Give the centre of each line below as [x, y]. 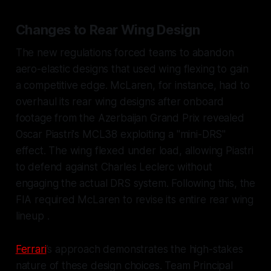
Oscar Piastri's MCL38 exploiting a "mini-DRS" [121, 134]
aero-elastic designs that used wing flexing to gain [132, 69]
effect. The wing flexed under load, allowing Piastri [134, 150]
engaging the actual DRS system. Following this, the [135, 183]
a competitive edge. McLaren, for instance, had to [132, 85]
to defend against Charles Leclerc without [114, 167]
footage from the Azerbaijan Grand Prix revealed [130, 118]
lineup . [32, 216]
